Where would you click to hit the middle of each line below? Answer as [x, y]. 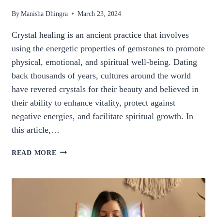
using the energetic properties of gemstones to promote [108, 48]
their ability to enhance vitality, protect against [93, 102]
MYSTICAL [75, 161]
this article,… [36, 130]
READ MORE [34, 152]
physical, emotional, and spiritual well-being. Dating [104, 62]
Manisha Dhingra [45, 13]
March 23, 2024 [100, 13]
